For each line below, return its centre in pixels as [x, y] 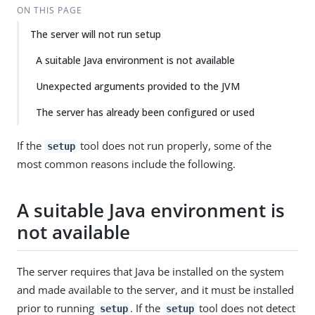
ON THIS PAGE [49, 10]
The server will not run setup [96, 34]
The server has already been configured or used [145, 112]
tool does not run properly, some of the [175, 146]
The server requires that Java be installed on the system [150, 271]
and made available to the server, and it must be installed [155, 289]
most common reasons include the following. [126, 164]
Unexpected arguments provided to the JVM [138, 86]
